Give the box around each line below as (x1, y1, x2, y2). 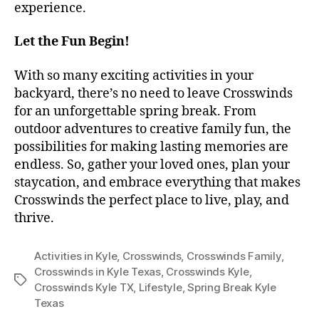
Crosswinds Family (186, 249, 281, 263)
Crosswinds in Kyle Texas (34, 264, 161, 278)
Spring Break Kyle (187, 280, 276, 294)
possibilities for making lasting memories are (14, 138, 288, 155)
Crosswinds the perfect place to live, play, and (14, 192, 289, 209)
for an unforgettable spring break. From (14, 103, 256, 120)
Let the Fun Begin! (14, 33, 130, 51)
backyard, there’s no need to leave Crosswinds (14, 85, 293, 102)
